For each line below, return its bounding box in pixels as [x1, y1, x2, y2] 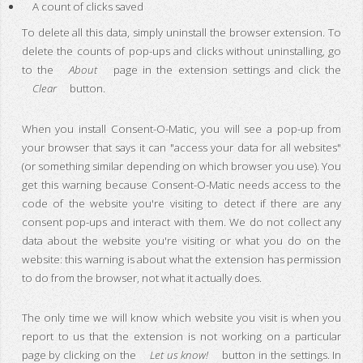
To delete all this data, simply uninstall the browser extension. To [21, 24, 342, 40]
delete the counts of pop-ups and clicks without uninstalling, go [21, 43, 342, 58]
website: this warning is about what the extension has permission [21, 251, 342, 267]
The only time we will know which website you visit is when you [21, 310, 342, 326]
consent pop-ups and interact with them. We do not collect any [21, 214, 342, 229]
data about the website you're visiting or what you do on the [21, 233, 342, 248]
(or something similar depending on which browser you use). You [21, 158, 342, 173]
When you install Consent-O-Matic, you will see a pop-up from [21, 121, 342, 136]
